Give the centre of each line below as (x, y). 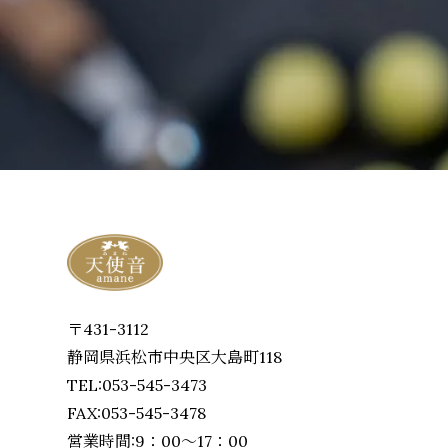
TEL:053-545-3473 (137, 385)
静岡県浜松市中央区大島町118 (175, 357)
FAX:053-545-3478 (137, 413)
